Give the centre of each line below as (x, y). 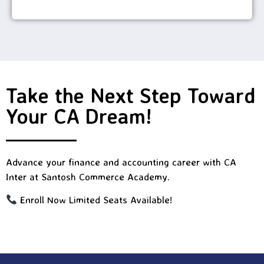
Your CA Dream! (79, 116)
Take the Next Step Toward (131, 95)
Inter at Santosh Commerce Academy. (88, 176)
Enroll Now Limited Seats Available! (95, 199)
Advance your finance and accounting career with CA (121, 161)
